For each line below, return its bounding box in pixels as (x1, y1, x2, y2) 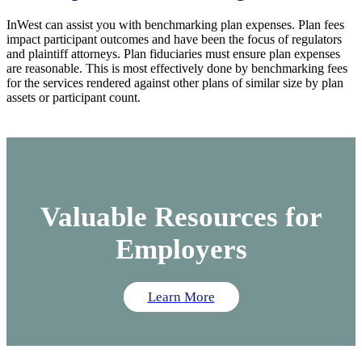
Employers (115, 234, 247, 266)
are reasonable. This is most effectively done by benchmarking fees (6, 61, 347, 76)
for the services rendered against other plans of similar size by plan (6, 76, 343, 90)
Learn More (147, 289, 215, 305)
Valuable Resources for (40, 201, 322, 234)
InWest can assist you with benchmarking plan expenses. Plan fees (6, 18, 344, 32)
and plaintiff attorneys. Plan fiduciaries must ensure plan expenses (6, 47, 340, 61)
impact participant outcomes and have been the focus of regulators (6, 32, 342, 47)
